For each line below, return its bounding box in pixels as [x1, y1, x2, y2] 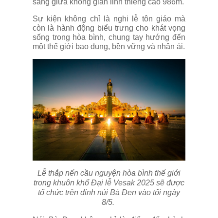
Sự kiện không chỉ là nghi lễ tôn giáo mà [33, 14, 185, 23]
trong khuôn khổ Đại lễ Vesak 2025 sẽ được [34, 179, 184, 187]
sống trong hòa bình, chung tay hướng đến [33, 33, 185, 41]
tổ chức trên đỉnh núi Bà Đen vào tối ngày [38, 188, 180, 197]
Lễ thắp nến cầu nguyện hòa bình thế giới [37, 169, 181, 178]
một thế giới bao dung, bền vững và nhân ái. [33, 42, 185, 51]
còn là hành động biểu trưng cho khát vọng [33, 23, 185, 32]
